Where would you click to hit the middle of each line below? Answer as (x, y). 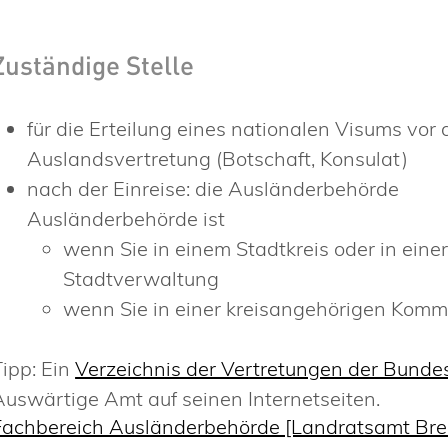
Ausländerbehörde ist (126, 218)
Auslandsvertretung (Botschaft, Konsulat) (218, 158)
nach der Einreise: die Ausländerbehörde (213, 188)
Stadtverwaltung (141, 278)
